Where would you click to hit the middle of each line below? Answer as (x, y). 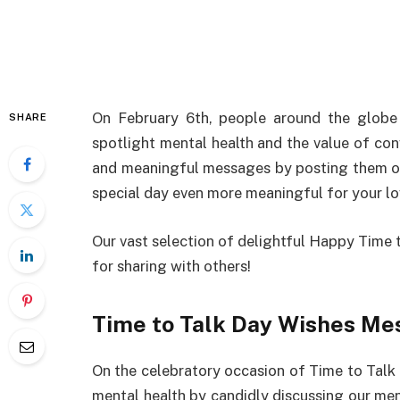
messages (237, 168)
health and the (260, 143)
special (116, 193)
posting (322, 168)
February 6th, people (192, 118)
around (297, 118)
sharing (142, 266)
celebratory (180, 370)
